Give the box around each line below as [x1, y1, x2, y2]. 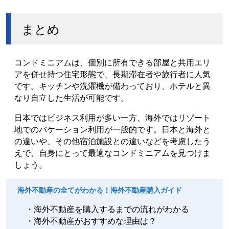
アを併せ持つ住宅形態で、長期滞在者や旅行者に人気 [14, 68, 211, 80]
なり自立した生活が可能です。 [14, 91, 129, 103]
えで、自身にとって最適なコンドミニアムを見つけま [14, 147, 211, 158]
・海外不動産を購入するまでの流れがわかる [26, 203, 189, 215]
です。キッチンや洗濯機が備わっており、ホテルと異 [14, 80, 211, 91]
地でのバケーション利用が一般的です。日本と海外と [14, 123, 211, 135]
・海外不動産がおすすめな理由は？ [26, 215, 156, 226]
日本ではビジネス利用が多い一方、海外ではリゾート [14, 111, 211, 123]
